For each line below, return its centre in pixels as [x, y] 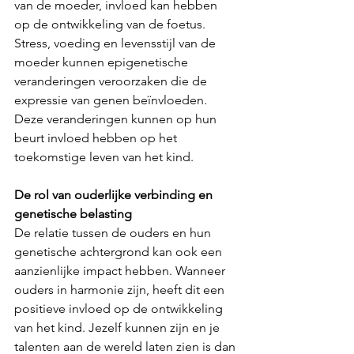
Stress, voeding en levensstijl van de [117, 43]
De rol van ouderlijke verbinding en [115, 195]
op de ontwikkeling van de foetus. [111, 24]
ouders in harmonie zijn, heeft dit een [121, 290]
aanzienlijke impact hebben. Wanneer [121, 271]
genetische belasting [73, 214]
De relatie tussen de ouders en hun [114, 233]
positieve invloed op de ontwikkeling [120, 309]
